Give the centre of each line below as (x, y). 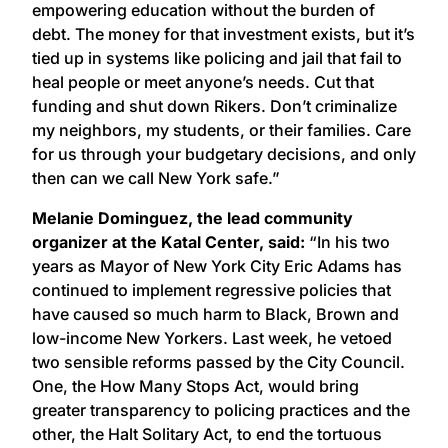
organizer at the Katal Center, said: (168, 241)
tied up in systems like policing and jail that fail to (217, 57)
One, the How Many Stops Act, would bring (195, 385)
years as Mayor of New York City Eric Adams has (217, 265)
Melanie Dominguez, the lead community (192, 217)
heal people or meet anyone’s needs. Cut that (203, 81)
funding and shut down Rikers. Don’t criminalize (214, 105)
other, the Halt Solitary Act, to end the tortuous (207, 433)
